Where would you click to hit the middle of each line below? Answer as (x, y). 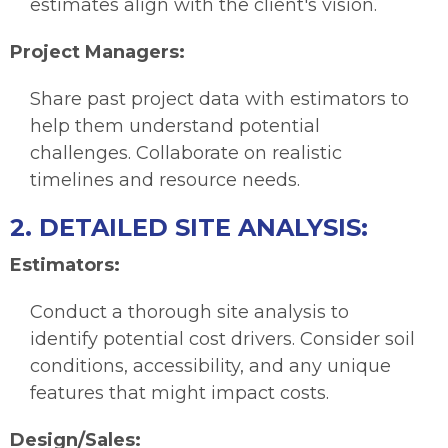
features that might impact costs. (179, 393)
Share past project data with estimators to (219, 99)
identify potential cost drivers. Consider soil (222, 339)
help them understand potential (175, 126)
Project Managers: (97, 52)
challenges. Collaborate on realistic (186, 153)
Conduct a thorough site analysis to (189, 312)
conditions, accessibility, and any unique (210, 366)
